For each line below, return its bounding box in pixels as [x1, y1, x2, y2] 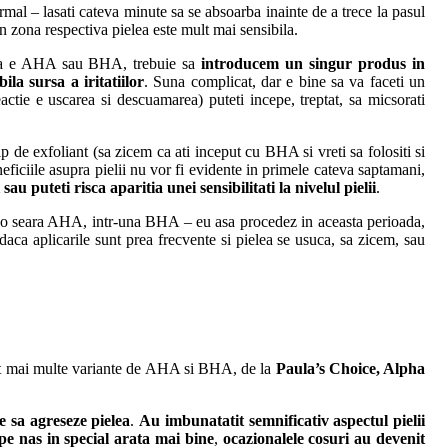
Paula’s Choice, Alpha [275, 360, 426, 378]
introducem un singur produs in [201, 55, 425, 73]
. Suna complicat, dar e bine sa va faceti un [144, 73, 425, 91]
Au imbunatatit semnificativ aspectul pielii [139, 412, 425, 430]
